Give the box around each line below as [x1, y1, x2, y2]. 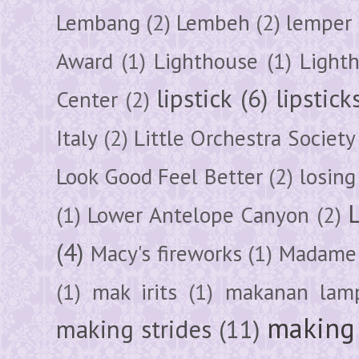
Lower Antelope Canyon [87, 200, 310, 229]
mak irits [92, 276, 178, 306]
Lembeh [176, 7, 250, 37]
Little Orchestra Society [134, 123, 356, 152]
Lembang [56, 7, 140, 37]
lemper [286, 7, 352, 37]
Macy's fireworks [90, 238, 242, 268]
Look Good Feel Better [56, 161, 263, 191]
